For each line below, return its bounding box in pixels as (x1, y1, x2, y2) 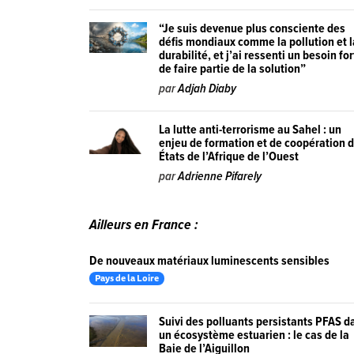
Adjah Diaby (178, 80, 237, 97)
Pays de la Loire (95, 271, 160, 286)
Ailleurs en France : (89, 216, 199, 235)
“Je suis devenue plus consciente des (159, 20, 346, 37)
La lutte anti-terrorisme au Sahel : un (159, 121, 342, 138)
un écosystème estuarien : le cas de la (159, 327, 350, 345)
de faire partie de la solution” (159, 60, 307, 77)
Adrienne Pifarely (178, 168, 262, 185)
